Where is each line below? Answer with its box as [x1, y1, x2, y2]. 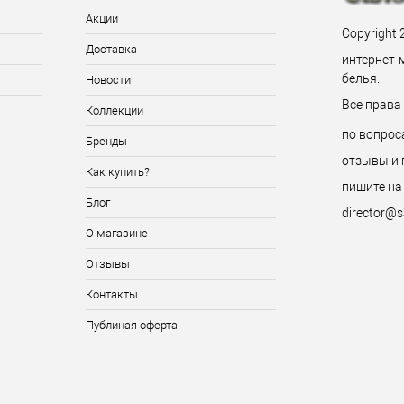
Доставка [85, 42, 137, 56]
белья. [342, 71, 380, 86]
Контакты [85, 288, 138, 301]
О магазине [85, 226, 148, 240]
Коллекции [85, 104, 143, 117]
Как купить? [85, 165, 150, 179]
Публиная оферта [85, 318, 178, 332]
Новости [85, 73, 131, 87]
